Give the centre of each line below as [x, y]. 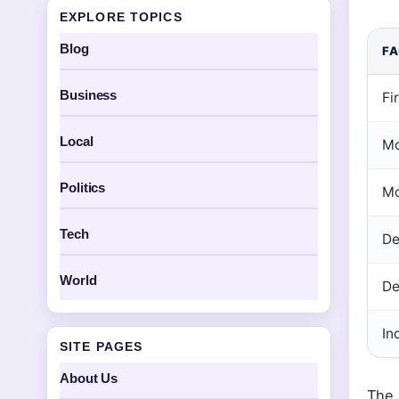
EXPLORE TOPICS [121, 17]
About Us [89, 378]
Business [89, 95]
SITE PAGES [102, 346]
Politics [83, 187]
